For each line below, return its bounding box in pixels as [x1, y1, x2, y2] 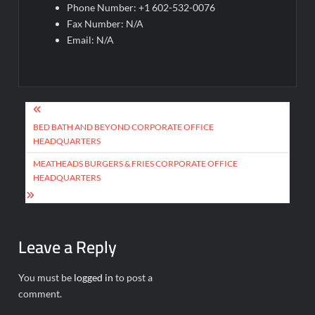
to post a [113, 271, 153, 283]
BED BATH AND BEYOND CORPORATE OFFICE [33, 121, 214, 132]
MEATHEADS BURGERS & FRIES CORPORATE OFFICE [33, 157, 238, 169]
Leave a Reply [18, 231, 117, 263]
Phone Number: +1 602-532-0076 [67, 1, 216, 13]
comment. [18, 287, 63, 300]
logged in [74, 271, 114, 283]
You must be [18, 271, 75, 283]
